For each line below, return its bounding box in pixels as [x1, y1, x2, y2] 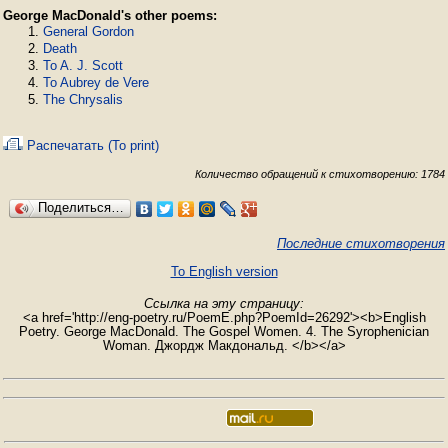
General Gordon [43, 24, 134, 39]
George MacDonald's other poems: [3, 8, 217, 23]
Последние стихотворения [277, 236, 445, 251]
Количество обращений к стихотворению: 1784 [195, 168, 445, 180]
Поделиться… [38, 200, 124, 215]
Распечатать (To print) [23, 138, 159, 153]
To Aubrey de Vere [43, 75, 149, 90]
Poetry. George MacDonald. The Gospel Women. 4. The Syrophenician [19, 324, 429, 339]
